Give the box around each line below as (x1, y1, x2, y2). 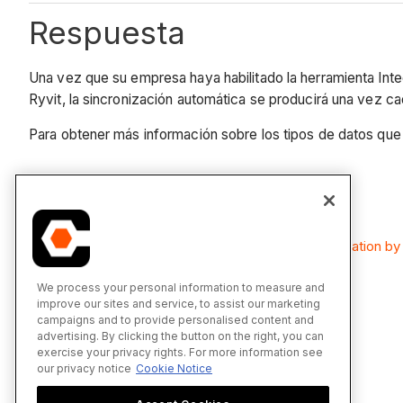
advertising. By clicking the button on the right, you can (37, 328, 324, 343)
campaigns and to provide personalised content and (37, 312, 314, 327)
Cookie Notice (136, 361, 212, 375)
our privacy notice (37, 361, 131, 375)
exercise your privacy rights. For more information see (37, 345, 323, 359)
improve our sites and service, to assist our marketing (37, 296, 320, 310)
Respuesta (29, 13, 185, 52)
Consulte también (29, 183, 293, 221)
